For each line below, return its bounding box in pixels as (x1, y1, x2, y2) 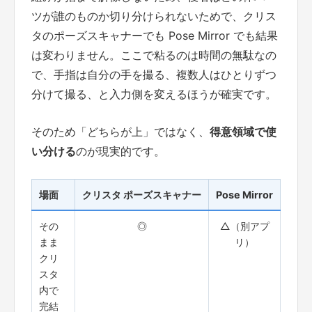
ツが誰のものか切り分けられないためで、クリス (31, 9, 276, 24)
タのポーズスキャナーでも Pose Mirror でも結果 (31, 29, 278, 43)
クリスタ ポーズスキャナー (82, 188, 201, 201)
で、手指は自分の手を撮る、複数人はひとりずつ (31, 68, 276, 82)
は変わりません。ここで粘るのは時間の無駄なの (31, 48, 276, 63)
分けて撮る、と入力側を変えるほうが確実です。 (31, 87, 276, 102)
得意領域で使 (210, 125, 276, 139)
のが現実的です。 (76, 144, 165, 159)
